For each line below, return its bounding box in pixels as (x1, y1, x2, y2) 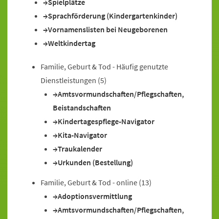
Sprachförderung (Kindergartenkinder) (48, 11, 177, 21)
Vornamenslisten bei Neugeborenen (48, 24, 168, 34)
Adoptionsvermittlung (58, 191, 132, 201)
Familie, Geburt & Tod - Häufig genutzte (41, 62, 168, 71)
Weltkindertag (48, 38, 95, 48)
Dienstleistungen (41, 75, 96, 85)
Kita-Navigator (58, 130, 107, 140)
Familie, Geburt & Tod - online (41, 177, 137, 187)
